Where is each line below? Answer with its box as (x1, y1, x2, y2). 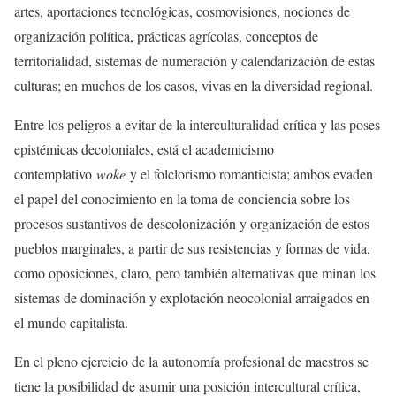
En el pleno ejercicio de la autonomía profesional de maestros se (14, 352, 369, 371)
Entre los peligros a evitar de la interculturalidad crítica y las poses (14, 115, 380, 134)
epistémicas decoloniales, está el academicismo (14, 140, 274, 159)
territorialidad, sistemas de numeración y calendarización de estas (14, 51, 375, 71)
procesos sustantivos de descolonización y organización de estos (14, 214, 369, 233)
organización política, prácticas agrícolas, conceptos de (14, 27, 318, 46)
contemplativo (14, 164, 96, 184)
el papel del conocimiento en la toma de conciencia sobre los (14, 189, 350, 209)
